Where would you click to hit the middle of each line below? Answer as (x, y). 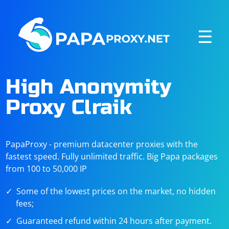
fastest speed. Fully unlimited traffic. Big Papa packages (112, 156)
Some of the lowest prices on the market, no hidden (116, 191)
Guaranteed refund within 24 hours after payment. (114, 221)
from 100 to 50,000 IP (47, 169)
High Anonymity (89, 87)
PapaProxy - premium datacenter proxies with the (102, 144)
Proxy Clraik (69, 107)
